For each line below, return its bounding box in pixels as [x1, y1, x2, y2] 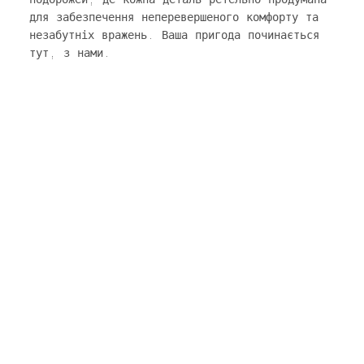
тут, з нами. [28, 46, 110, 60]
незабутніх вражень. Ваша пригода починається [28, 28, 319, 42]
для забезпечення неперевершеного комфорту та [28, 11, 318, 24]
